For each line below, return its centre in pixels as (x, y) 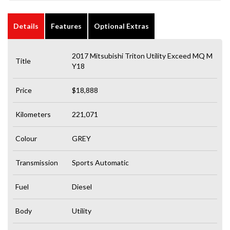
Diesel (82, 186)
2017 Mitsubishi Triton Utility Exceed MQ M (142, 55)
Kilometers (33, 114)
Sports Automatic (100, 162)
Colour (26, 138)
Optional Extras (121, 26)
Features (66, 26)
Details (26, 26)
